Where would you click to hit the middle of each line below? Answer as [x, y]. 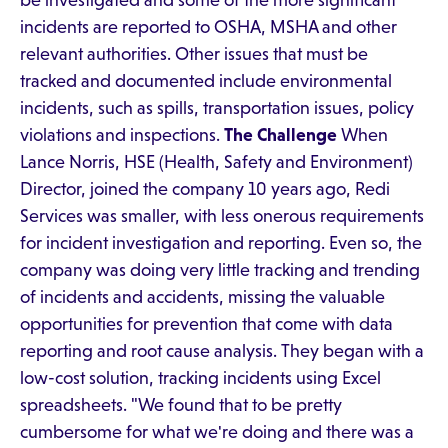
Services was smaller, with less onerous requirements [222, 216]
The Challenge [280, 135]
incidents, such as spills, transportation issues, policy [217, 108]
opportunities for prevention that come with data [206, 324]
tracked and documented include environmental [206, 81]
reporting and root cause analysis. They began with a [222, 351]
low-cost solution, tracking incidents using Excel [200, 378]
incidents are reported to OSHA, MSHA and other [208, 27]
